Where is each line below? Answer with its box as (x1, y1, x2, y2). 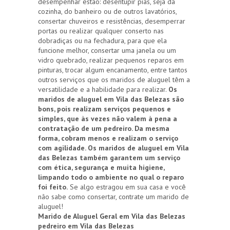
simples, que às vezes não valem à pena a (38, 114, 177, 124)
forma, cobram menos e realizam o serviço (38, 133, 178, 143)
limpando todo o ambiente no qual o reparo (38, 172, 184, 182)
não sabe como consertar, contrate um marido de (38, 192, 189, 202)
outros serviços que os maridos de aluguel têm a (38, 75, 190, 85)
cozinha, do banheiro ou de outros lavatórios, (38, 7, 177, 16)
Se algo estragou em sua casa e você (68, 182, 186, 192)
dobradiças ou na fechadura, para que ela (38, 36, 167, 46)
